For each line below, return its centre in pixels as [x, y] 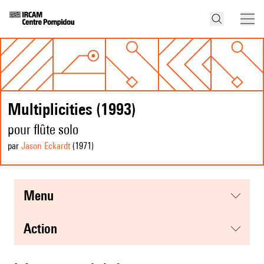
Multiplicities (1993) [72, 109]
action [44, 229]
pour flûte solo [43, 130]
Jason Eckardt [46, 146]
